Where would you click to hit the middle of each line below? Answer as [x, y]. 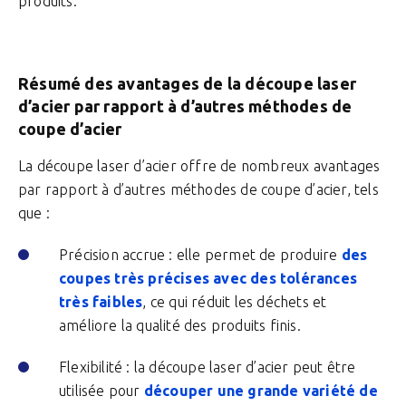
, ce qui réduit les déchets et [235, 302]
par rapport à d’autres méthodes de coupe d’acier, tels [198, 189]
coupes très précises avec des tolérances [208, 278]
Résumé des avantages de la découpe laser [188, 83]
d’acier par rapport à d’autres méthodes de [185, 106]
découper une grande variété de [261, 391]
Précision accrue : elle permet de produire [200, 255]
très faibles [101, 302]
